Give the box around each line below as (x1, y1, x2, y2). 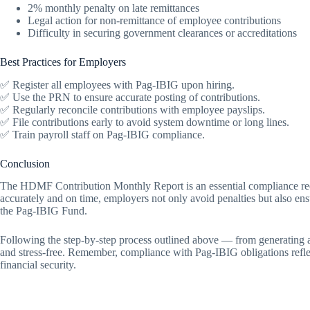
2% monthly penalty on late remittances (28, 1, 199, 14)
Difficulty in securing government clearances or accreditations (28, 26, 297, 39)
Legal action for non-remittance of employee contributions (28, 14, 281, 26)
